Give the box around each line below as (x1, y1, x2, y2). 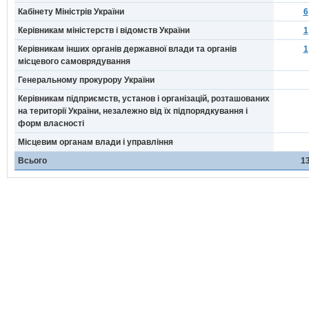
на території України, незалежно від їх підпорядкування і (18, 106, 248, 116)
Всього (18, 156, 47, 166)
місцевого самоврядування (18, 57, 130, 66)
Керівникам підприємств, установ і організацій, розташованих (18, 94, 270, 103)
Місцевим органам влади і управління (18, 137, 173, 147)
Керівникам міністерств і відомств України (18, 26, 190, 35)
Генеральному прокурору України (18, 75, 154, 85)
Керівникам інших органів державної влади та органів (18, 44, 237, 54)
